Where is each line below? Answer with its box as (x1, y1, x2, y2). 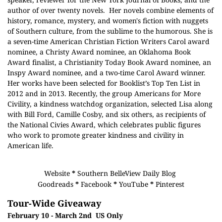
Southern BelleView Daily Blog (77, 168, 176, 178)
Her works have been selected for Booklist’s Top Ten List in (7, 78, 200, 88)
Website (44, 168, 70, 178)
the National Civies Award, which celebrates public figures (7, 120, 201, 129)
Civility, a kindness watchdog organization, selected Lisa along (7, 99, 213, 109)
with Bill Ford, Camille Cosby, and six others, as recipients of (7, 110, 206, 119)
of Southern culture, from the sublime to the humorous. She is (7, 26, 213, 36)
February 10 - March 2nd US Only (7, 211, 123, 220)
